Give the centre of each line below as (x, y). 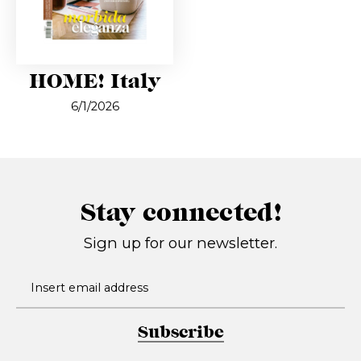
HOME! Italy (95, 81)
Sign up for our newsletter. (180, 243)
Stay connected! (180, 214)
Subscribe (180, 332)
